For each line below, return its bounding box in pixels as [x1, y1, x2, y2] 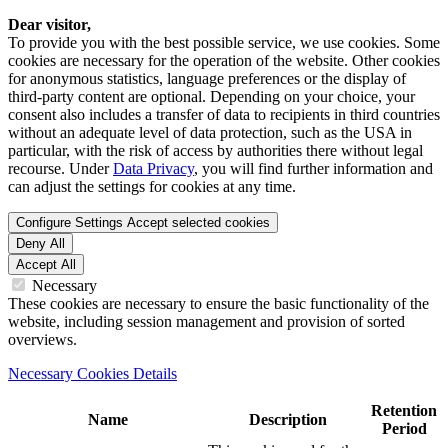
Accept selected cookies [127, 215, 270, 230]
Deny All [16, 236, 65, 251]
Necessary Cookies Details [8, 365, 177, 382]
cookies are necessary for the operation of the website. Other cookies [8, 52, 440, 69]
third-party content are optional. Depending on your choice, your [8, 88, 415, 105]
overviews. [8, 331, 77, 348]
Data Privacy [113, 160, 194, 177]
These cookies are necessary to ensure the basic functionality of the [8, 295, 429, 312]
